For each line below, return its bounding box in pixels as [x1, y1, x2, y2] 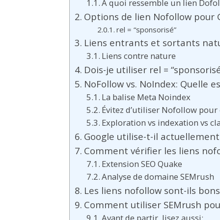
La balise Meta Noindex [102, 91, 191, 103]
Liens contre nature [102, 50, 176, 61]
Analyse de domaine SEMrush [102, 171, 215, 182]
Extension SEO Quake [102, 158, 183, 169]
